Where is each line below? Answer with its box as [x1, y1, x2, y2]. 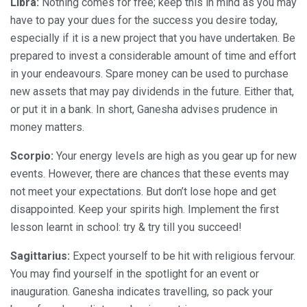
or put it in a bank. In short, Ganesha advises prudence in [10, 103, 278, 116]
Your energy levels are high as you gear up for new [53, 149, 297, 163]
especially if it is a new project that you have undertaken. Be [10, 32, 295, 45]
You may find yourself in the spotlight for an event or [10, 267, 259, 281]
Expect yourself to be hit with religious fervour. [70, 249, 295, 263]
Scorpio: [10, 149, 53, 163]
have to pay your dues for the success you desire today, [10, 14, 278, 27]
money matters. [10, 121, 84, 134]
